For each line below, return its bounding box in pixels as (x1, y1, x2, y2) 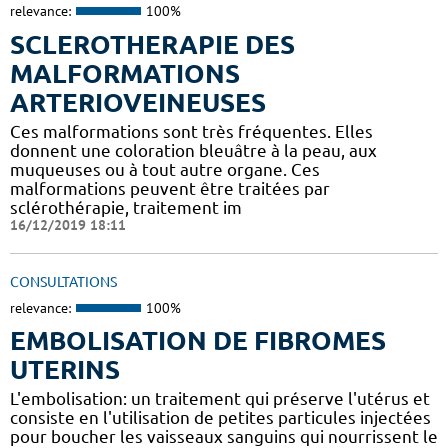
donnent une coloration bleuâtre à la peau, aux (10, 140, 377, 160)
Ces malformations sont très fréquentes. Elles (10, 121, 373, 141)
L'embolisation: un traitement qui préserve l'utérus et (10, 389, 430, 409)
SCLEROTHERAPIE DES (10, 29, 295, 59)
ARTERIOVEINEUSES (10, 87, 266, 117)
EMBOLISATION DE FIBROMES (10, 326, 386, 356)
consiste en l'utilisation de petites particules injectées (10, 408, 431, 428)
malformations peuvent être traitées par (10, 178, 330, 198)
